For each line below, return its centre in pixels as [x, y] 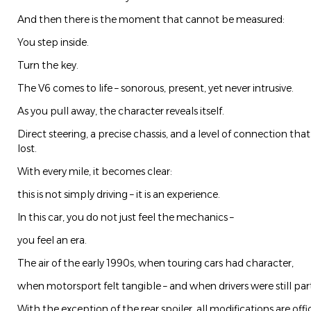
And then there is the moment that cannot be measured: [151, 20]
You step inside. [53, 43]
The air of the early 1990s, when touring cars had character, [155, 263]
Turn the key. [48, 66]
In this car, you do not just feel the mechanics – [126, 218]
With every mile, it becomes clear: [95, 172]
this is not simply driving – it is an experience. [119, 195]
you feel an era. [52, 241]
